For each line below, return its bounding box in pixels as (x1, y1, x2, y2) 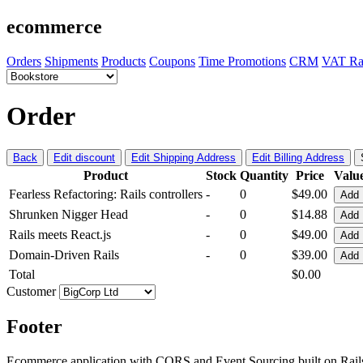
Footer (6, 315, 62, 337)
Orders (6, 53, 41, 68)
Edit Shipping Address (131, 151, 236, 164)
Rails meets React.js (9, 227, 111, 241)
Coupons (149, 53, 195, 68)
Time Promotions (199, 53, 286, 68)
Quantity (240, 168, 288, 182)
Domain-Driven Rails (9, 247, 119, 262)
